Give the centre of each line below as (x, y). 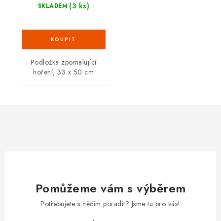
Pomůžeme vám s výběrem (110, 188)
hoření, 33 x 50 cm (64, 72)
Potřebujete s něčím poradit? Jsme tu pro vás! (110, 203)
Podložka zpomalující (63, 62)
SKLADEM (53, 6)
